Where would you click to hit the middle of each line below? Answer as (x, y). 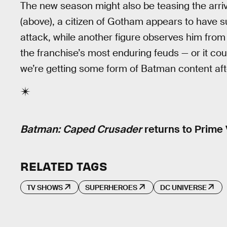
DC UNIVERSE (183, 187)
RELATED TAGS (64, 166)
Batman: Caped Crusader (81, 129)
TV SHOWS (45, 187)
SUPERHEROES (111, 187)
